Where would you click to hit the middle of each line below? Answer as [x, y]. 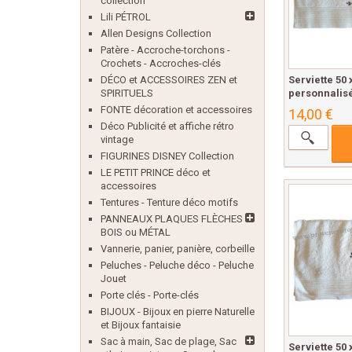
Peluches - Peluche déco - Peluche [177, 265]
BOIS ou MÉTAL [136, 232]
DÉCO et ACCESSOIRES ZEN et [169, 80]
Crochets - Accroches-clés [161, 63]
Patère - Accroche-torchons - [165, 50]
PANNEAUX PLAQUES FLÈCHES [172, 219]
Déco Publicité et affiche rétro [167, 126]
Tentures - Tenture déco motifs [169, 202]
